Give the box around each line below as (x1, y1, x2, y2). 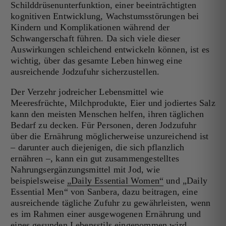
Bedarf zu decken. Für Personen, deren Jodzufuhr (11, 120, 197, 131)
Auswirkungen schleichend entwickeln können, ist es (11, 44, 210, 55)
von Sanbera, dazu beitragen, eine (68, 187, 198, 197)
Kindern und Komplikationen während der (11, 22, 170, 33)
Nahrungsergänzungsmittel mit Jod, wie (11, 164, 160, 175)
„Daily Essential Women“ (67, 176, 164, 186)
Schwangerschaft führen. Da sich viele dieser (11, 33, 181, 44)
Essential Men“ (11, 187, 68, 197)
